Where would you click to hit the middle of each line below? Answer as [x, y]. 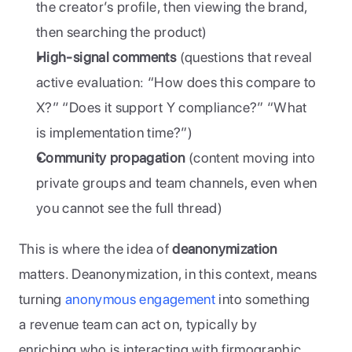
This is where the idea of [96, 249]
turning [42, 299]
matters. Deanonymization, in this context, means [168, 274]
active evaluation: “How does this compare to [176, 82]
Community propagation [111, 158]
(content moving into [250, 158]
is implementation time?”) [114, 132]
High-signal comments [106, 57]
